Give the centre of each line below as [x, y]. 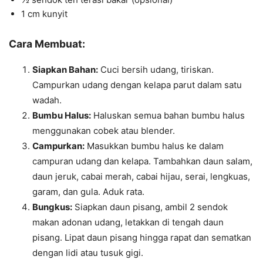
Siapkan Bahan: [65, 69]
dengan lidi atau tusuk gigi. [88, 252]
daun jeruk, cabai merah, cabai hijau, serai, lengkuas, [141, 176]
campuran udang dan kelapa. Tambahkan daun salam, [142, 161]
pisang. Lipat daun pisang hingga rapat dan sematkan [142, 237]
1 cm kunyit [44, 14]
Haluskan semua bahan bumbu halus [168, 115]
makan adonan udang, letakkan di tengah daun [128, 222]
